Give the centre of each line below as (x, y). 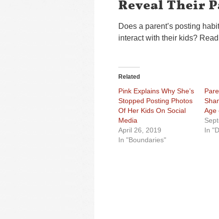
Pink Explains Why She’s (156, 91)
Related (129, 77)
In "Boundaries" (142, 140)
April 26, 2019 (140, 130)
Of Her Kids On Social (152, 110)
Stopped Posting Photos (155, 101)
